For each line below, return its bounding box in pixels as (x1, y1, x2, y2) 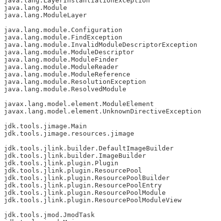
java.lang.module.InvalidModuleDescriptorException (4, 41, 197, 49)
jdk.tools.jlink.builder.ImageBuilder (4, 152, 146, 160)
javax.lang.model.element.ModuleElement (4, 100, 154, 108)
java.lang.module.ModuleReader (4, 63, 118, 71)
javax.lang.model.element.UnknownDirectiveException (4, 108, 201, 115)
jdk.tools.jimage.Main (4, 122, 87, 130)
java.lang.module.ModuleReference (4, 71, 130, 78)
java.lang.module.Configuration (4, 26, 122, 34)
